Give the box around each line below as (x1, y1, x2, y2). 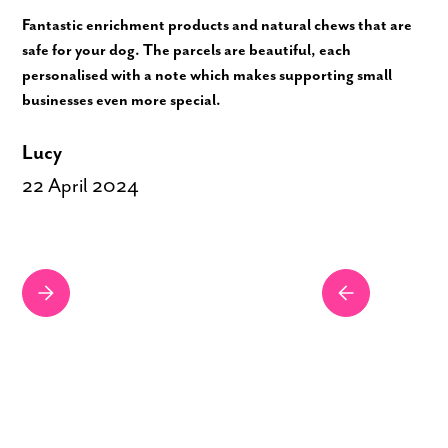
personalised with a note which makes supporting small (22, 66, 393, 86)
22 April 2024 (22, 175, 140, 199)
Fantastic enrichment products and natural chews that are (22, 16, 413, 36)
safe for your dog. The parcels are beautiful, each (22, 41, 352, 61)
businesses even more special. (22, 91, 222, 111)
